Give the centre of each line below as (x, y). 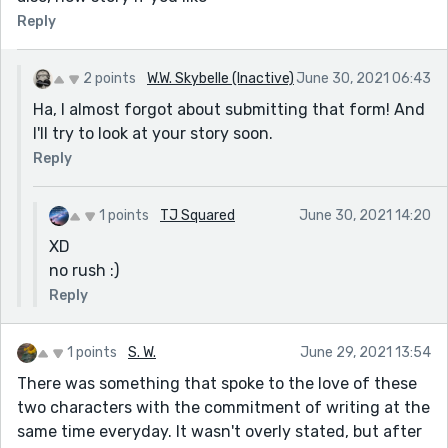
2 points (109, 78)
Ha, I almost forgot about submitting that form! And (229, 109)
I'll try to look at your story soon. (153, 133)
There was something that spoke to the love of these (217, 383)
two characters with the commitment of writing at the (223, 407)
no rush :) (84, 270)
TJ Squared (197, 215)
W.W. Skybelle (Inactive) (220, 78)
